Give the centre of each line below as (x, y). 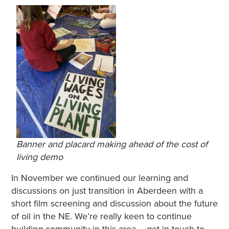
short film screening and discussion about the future (114, 203)
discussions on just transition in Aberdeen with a (107, 190)
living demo (39, 157)
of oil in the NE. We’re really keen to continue (101, 216)
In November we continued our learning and (99, 178)
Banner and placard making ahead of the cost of (112, 144)
